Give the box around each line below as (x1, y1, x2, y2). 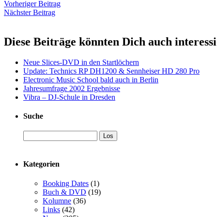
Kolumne (43, 196, 71, 205)
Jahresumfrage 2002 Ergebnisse (23, 84, 120, 93)
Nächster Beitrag (4, 8, 55, 16)
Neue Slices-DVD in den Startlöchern (23, 58, 139, 66)
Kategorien (23, 160, 60, 169)
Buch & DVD (43, 187, 86, 196)
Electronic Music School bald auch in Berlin (23, 75, 158, 84)
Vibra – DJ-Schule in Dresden (23, 93, 115, 101)
